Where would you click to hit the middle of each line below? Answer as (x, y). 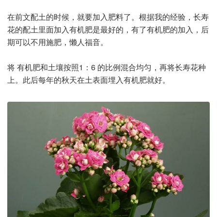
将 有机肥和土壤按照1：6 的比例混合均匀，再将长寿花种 (107, 67)
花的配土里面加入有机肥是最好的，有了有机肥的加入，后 (108, 30)
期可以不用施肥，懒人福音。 (58, 42)
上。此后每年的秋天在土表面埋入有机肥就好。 (89, 80)
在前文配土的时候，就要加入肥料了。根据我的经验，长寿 (108, 17)
